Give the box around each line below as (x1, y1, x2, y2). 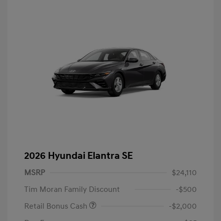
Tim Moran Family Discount (24, 184, 120, 194)
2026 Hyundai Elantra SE (24, 149, 133, 162)
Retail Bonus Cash (24, 201, 89, 211)
